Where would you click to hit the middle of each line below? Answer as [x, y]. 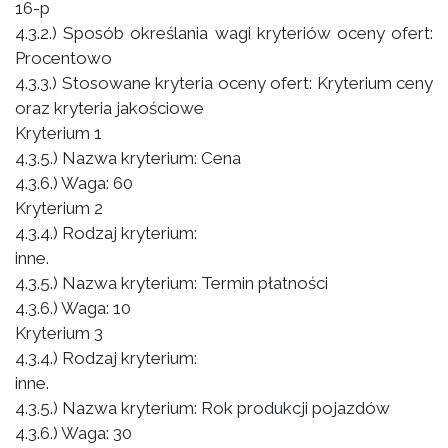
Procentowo [63, 58]
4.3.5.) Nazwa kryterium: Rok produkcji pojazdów [202, 408]
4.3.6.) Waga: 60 [74, 183]
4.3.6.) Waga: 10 [73, 308]
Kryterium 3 [59, 333]
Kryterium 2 [59, 208]
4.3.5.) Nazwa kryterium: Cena [128, 158]
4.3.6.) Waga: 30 [73, 433]
